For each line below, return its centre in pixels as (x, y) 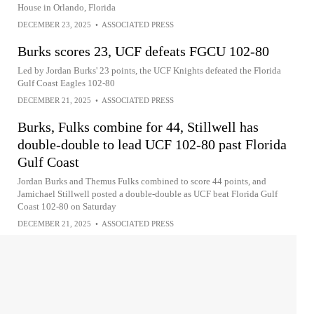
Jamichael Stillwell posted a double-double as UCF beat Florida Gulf (148, 194)
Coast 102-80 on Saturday (67, 206)
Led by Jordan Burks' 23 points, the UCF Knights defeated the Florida (149, 70)
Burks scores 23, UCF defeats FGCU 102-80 (143, 51)
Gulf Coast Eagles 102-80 (66, 83)
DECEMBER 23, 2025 (54, 25)
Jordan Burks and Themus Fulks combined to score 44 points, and (142, 181)
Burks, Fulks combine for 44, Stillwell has (138, 127)
